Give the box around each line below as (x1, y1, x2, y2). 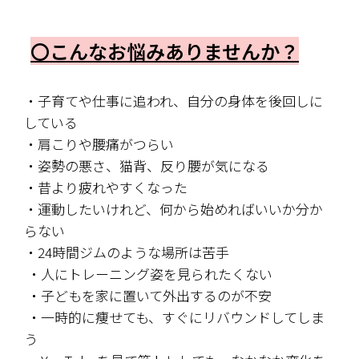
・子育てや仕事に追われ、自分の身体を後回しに (24, 91, 323, 111)
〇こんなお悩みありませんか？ (30, 37, 299, 66)
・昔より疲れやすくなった (24, 177, 188, 198)
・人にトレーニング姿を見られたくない (27, 264, 272, 284)
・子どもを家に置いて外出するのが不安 (27, 285, 272, 306)
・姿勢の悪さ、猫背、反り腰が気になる (24, 155, 269, 176)
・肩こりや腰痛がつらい (24, 134, 174, 155)
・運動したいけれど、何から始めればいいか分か (24, 199, 323, 220)
